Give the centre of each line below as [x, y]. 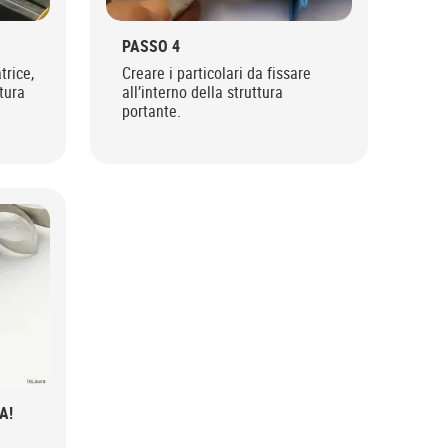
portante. [151, 110]
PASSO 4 [151, 45]
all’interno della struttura [202, 91]
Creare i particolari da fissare [216, 72]
